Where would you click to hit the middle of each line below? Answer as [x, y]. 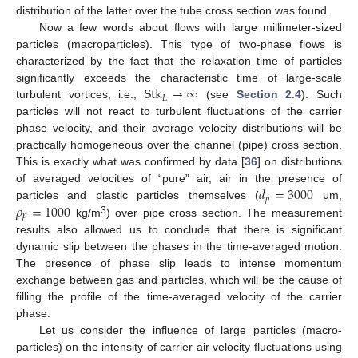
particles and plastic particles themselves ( [138, 195]
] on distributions [300, 162]
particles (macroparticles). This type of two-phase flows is [179, 44]
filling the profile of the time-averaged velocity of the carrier [179, 297]
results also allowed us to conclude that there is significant [179, 230]
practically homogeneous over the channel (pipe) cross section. [179, 145]
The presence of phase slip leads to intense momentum [179, 263]
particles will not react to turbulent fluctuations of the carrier [179, 111]
